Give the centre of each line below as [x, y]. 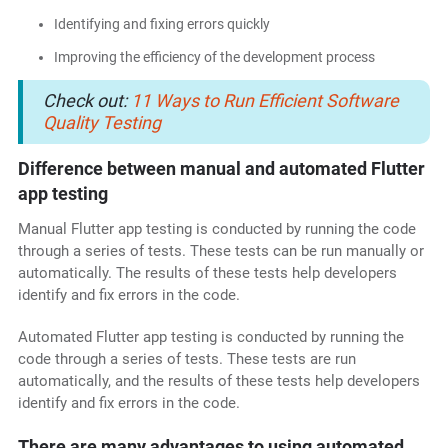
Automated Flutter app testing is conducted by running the [210, 337]
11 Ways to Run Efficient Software [264, 101]
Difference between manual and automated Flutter [221, 169]
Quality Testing [101, 123]
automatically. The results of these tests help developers [207, 273]
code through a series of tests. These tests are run [186, 359]
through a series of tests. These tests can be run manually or [220, 251]
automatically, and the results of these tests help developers [218, 381]
